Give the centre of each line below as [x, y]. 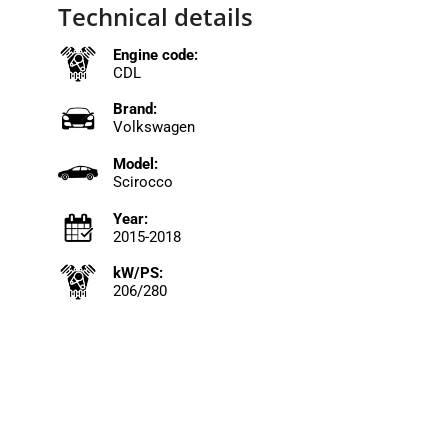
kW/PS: [137, 273]
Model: [135, 163]
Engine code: [155, 54]
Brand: [134, 109]
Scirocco [142, 181]
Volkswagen [153, 127]
